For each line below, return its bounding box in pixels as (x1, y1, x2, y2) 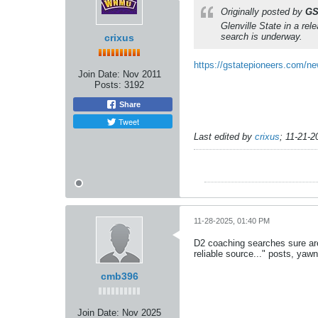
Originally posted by (221, 6, 305, 17)
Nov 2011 (122, 69, 161, 79)
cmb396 (100, 270, 138, 282)
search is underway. (221, 31, 302, 42)
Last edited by (194, 131, 255, 142)
